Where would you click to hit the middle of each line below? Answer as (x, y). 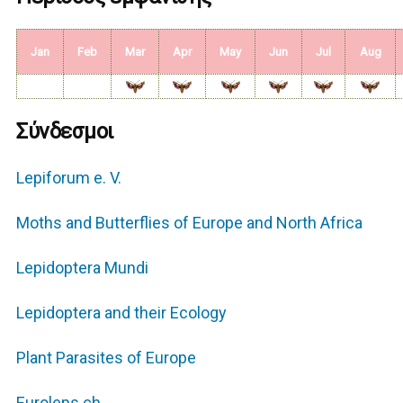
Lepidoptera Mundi (83, 268)
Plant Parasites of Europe (107, 358)
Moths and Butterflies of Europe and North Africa (190, 223)
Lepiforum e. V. (69, 178)
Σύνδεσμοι (65, 132)
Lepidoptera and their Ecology (122, 313)
